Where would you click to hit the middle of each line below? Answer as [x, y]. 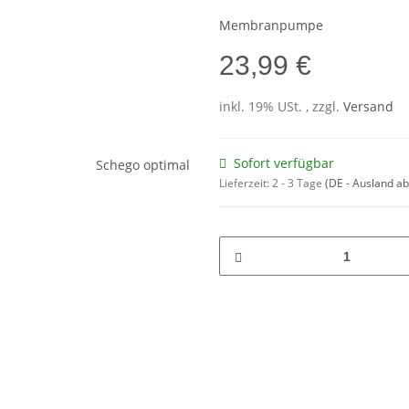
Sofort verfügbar [284, 163]
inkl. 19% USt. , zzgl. [281, 107]
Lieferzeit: [246, 184]
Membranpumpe [271, 26]
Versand [368, 107]
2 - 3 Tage [299, 184]
